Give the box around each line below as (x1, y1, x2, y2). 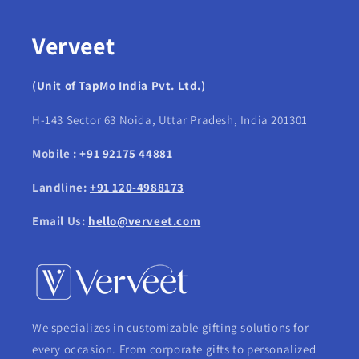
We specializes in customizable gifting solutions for (32, 320, 309, 335)
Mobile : (32, 146, 80, 161)
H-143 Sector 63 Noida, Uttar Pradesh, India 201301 (32, 112, 308, 127)
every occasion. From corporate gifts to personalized (32, 341, 317, 357)
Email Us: (32, 213, 88, 228)
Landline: (32, 179, 90, 195)
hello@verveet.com (88, 213, 201, 228)
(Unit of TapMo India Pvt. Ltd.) (32, 78, 206, 94)
